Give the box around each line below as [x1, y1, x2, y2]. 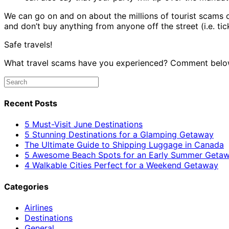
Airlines [25, 202, 53, 213]
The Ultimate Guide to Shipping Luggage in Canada [25, 140, 224, 150]
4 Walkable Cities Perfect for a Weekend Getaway [25, 160, 218, 171]
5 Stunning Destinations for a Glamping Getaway [25, 129, 214, 140]
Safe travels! [4, 39, 52, 50]
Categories [4, 181, 49, 192]
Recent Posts [4, 98, 57, 109]
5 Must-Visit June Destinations [25, 119, 143, 130]
